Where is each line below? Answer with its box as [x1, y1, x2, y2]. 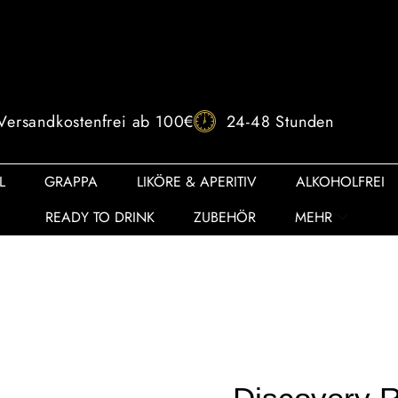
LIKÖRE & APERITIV [136, 171, 257, 192]
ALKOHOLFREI [295, 171, 385, 192]
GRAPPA [44, 171, 98, 192]
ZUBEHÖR [194, 206, 256, 227]
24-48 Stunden [226, 110, 334, 134]
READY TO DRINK [45, 206, 155, 227]
